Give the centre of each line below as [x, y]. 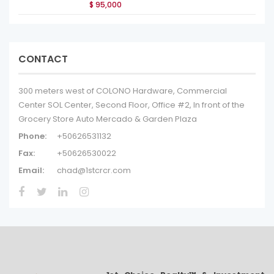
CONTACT [43, 59]
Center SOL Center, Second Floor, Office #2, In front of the [131, 105]
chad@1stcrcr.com [94, 170]
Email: [31, 170]
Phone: [32, 136]
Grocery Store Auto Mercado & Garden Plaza [108, 119]
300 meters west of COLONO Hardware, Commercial [123, 91]
